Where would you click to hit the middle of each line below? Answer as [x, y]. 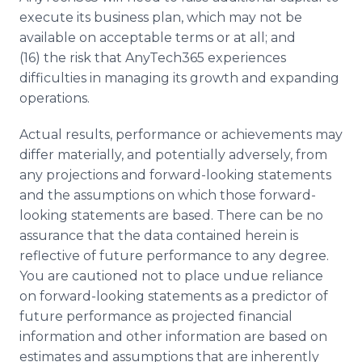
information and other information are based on [173, 337]
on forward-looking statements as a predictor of [174, 296]
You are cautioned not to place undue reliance [171, 276]
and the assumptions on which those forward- [168, 195]
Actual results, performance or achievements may [181, 135]
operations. [55, 98]
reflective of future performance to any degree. [174, 256]
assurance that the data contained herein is [159, 236]
